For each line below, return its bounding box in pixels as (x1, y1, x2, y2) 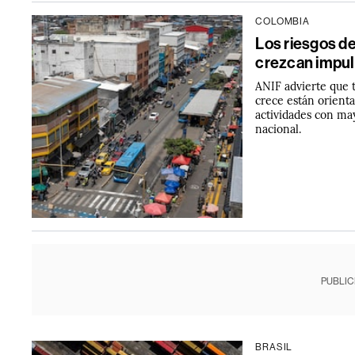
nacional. (255, 120, 302, 136)
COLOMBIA (255, 16, 310, 27)
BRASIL (255, 342, 293, 353)
